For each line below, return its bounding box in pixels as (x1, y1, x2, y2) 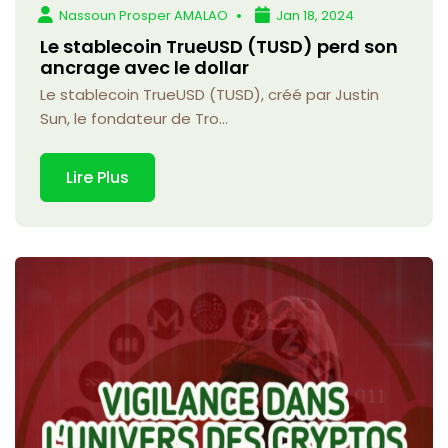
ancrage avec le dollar (40, 55, 249, 81)
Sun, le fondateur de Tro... (40, 108, 228, 130)
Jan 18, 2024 (276, 6, 355, 26)
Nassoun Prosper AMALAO (59, 6, 229, 26)
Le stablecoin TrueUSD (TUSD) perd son (40, 34, 398, 60)
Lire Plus (66, 166, 129, 190)
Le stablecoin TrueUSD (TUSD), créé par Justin (40, 84, 379, 106)
